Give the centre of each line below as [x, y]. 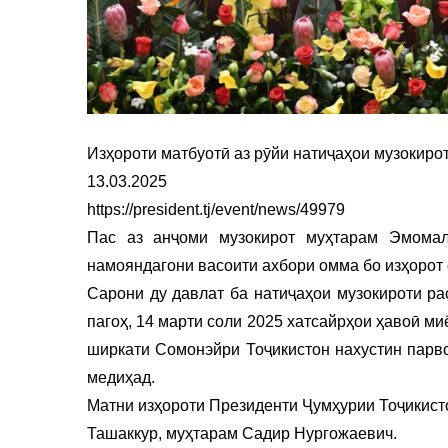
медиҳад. [121, 377]
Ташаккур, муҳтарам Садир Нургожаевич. [242, 433]
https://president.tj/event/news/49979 [216, 209]
